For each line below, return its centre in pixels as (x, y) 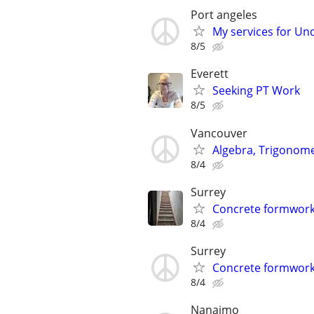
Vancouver (219, 133)
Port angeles (224, 15)
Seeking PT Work (256, 91)
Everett (210, 74)
